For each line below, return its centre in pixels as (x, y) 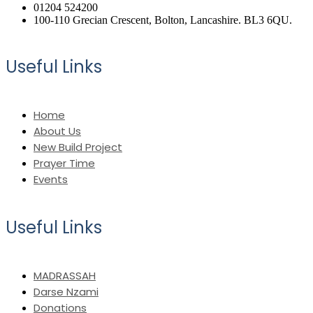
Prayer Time (64, 163)
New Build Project (78, 147)
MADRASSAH (65, 276)
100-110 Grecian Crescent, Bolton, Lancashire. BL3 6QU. (163, 20)
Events (51, 179)
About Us (57, 131)
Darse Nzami (66, 292)
